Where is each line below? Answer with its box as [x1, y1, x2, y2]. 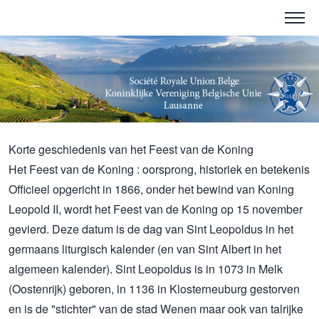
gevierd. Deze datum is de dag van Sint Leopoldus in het [9, 221, 293, 238]
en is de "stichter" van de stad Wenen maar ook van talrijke [9, 300, 303, 318]
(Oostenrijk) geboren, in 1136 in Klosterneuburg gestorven [9, 281, 300, 298]
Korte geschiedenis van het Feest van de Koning [9, 141, 253, 158]
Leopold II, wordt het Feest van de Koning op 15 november [9, 201, 303, 218]
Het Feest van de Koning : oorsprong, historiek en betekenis [9, 161, 310, 178]
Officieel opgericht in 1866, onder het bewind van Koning [9, 181, 294, 198]
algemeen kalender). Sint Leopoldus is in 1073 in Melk [9, 261, 283, 278]
